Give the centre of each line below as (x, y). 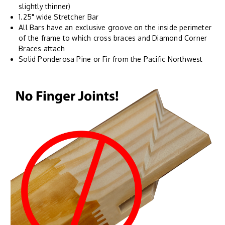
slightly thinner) (45, 7)
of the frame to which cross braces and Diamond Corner (113, 38)
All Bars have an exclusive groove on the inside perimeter (115, 28)
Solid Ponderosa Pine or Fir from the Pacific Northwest (111, 59)
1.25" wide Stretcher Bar (59, 17)
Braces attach (42, 49)
